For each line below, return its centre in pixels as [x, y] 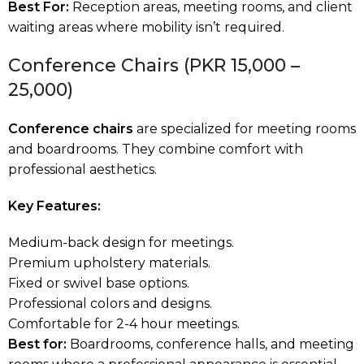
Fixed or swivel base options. [99, 283]
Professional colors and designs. [110, 303]
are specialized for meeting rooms [245, 128]
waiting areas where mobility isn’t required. [146, 27]
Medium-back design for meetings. [121, 242]
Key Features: [54, 206]
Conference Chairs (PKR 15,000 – [154, 65]
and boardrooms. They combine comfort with [156, 149]
